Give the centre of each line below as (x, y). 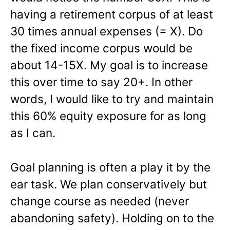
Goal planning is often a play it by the (110, 167)
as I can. (33, 133)
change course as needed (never (100, 201)
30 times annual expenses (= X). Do (107, 31)
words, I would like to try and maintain (112, 99)
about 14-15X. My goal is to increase (109, 65)
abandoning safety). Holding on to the (112, 218)
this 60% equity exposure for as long (108, 116)
